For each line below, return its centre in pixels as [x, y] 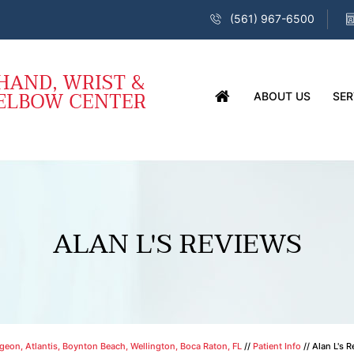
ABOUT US [282, 96]
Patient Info [277, 346]
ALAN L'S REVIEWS [177, 244]
